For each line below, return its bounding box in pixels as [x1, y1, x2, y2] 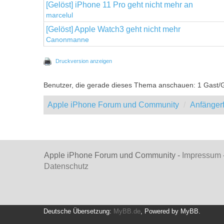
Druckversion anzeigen [55, 57, 112, 64]
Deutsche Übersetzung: [43, 207, 113, 215]
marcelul [46, 11, 73, 19]
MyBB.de [113, 207, 140, 215]
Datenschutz [44, 161, 88, 170]
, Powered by [140, 207, 180, 215]
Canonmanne [46, 35, 89, 43]
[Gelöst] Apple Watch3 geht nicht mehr [46, 24, 180, 33]
